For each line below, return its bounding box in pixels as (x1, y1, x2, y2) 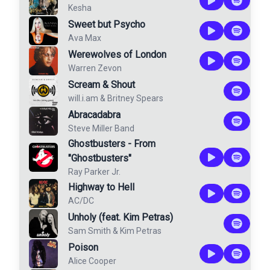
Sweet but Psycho (68, 19, 145, 30)
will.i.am (68, 93, 98, 103)
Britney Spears (107, 93, 163, 103)
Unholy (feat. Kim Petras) (68, 212, 173, 223)
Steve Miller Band (68, 124, 134, 133)
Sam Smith (68, 226, 111, 236)
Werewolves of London (68, 49, 166, 60)
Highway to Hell (68, 181, 134, 193)
